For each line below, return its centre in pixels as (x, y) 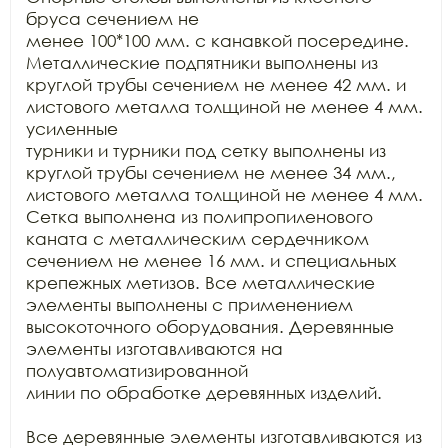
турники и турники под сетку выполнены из (206, 150)
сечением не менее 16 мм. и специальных (211, 260)
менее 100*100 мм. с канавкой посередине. (217, 40)
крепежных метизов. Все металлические (200, 282)
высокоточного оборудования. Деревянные (210, 326)
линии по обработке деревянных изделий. (204, 392)
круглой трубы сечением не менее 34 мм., (211, 172)
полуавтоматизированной (137, 370)
